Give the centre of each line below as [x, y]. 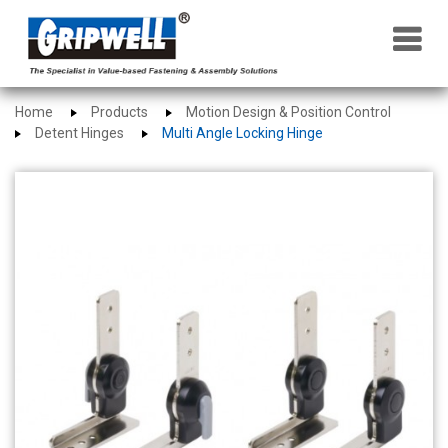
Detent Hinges [79, 133]
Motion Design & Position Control [288, 112]
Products [119, 112]
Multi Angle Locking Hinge [242, 133]
